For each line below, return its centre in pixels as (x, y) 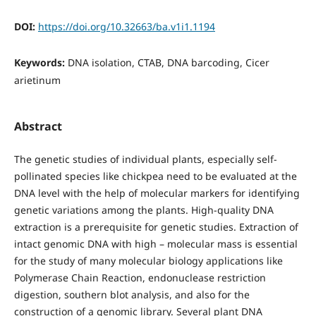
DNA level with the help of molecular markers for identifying (157, 193)
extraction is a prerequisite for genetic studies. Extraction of (156, 226)
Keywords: (41, 62)
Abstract (38, 126)
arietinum (37, 80)
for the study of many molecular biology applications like (148, 260)
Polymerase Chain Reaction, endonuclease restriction (140, 277)
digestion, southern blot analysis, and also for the (132, 294)
